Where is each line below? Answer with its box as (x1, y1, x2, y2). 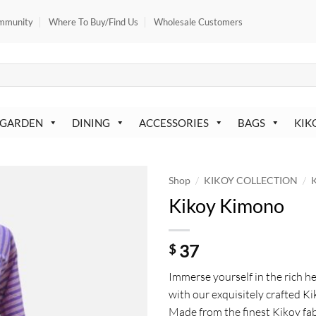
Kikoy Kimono (169, 193, 284, 217)
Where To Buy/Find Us (48, 16, 138, 28)
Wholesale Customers (154, 16, 243, 28)
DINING (71, 116, 110, 129)
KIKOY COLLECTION (204, 175, 298, 186)
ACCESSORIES (138, 116, 209, 129)
